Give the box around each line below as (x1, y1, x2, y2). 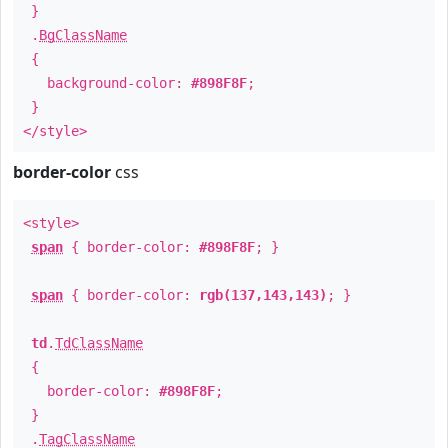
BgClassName (39, 27, 127, 43)
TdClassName (55, 335, 143, 351)
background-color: (23, 75, 191, 91)
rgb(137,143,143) (199, 287, 327, 303)
